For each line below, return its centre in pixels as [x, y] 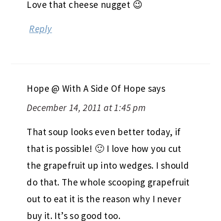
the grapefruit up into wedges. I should [108, 165]
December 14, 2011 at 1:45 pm [86, 107]
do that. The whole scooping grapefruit [108, 182]
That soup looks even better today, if [104, 131]
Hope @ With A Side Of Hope [86, 88]
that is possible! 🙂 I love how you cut [104, 148]
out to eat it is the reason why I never [104, 199]
